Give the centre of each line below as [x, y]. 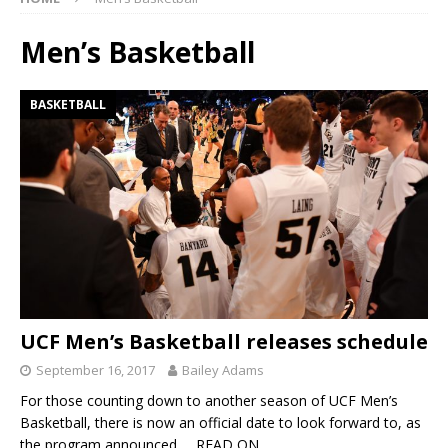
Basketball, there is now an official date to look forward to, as [220, 423]
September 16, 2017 [95, 370]
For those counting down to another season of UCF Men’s [209, 401]
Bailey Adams [223, 370]
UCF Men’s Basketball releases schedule [224, 342]
